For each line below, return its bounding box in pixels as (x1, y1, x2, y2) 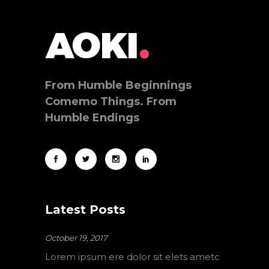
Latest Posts (45, 202, 125, 217)
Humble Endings (45, 111, 139, 125)
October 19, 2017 (45, 233, 107, 243)
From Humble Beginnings (45, 79, 192, 92)
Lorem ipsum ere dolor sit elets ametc (45, 251, 220, 263)
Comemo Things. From (45, 95, 177, 109)
